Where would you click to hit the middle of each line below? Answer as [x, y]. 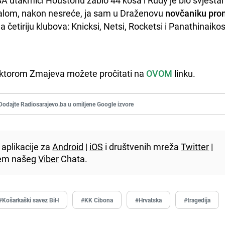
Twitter [195, 146]
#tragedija [197, 200]
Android [68, 146]
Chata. [73, 158]
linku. [185, 73]
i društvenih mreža [142, 146]
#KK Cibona [97, 200]
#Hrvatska [149, 200]
